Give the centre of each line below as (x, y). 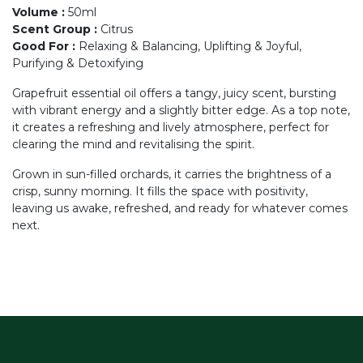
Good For (41, 46)
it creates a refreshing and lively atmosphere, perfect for (171, 127)
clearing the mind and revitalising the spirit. (138, 144)
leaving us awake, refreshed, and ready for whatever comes (180, 208)
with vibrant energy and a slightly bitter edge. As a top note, (181, 110)
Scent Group (51, 29)
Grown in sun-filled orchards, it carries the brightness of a (172, 174)
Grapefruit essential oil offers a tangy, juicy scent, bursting (174, 93)
